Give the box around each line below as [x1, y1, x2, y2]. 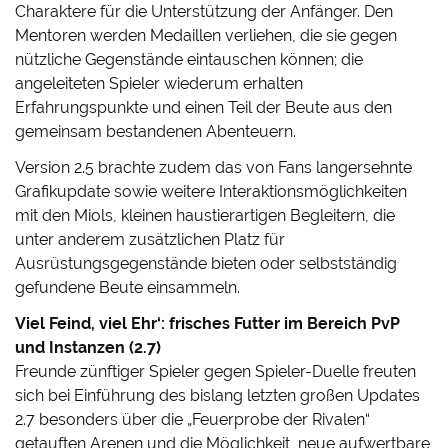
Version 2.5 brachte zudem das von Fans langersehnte [15, 158, 413, 178]
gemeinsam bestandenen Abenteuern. [15, 122, 297, 142]
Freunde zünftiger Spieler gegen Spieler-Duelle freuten [15, 362, 417, 382]
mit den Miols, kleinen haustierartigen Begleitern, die [15, 206, 396, 226]
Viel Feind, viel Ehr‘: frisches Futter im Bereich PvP [15, 314, 401, 334]
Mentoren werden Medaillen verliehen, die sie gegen [15, 26, 398, 46]
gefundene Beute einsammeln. [15, 278, 241, 298]
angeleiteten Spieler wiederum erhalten [15, 74, 304, 94]
